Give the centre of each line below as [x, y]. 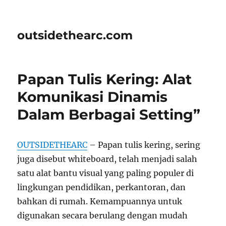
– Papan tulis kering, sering [144, 145]
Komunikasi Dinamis [93, 97]
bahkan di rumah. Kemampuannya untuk [100, 201]
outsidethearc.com [75, 35]
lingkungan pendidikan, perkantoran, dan [102, 187]
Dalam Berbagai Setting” [109, 115]
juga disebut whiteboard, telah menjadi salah [107, 159]
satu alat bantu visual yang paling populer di [106, 173]
